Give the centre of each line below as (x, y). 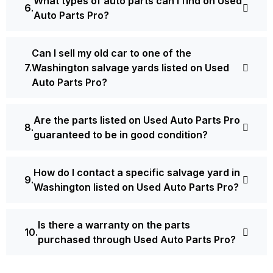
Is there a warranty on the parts (114, 225)
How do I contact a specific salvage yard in (137, 172)
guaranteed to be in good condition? (121, 134)
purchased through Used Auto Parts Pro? (137, 239)
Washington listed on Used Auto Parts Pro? (136, 187)
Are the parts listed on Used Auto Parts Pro (137, 120)
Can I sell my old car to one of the (112, 53)
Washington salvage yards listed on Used (130, 67)
